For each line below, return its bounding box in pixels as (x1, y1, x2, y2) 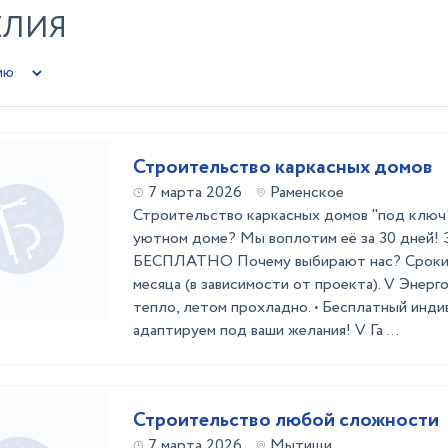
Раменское (270, 181, 344, 204)
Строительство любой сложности (133, 406, 439, 435)
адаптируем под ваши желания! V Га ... (133, 319, 399, 342)
